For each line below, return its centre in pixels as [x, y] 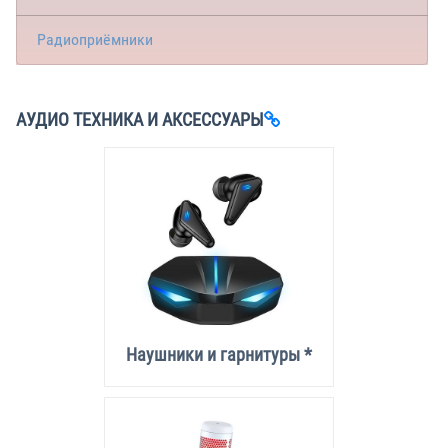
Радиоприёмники [95, 39]
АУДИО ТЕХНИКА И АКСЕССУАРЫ [140, 119]
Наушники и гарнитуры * [219, 354]
